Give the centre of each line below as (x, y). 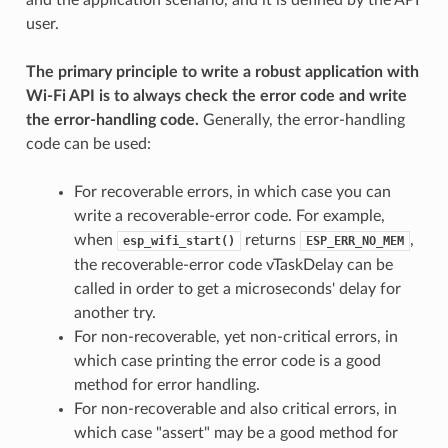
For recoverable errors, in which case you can (232, 191)
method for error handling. (166, 384)
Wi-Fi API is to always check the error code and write (216, 95)
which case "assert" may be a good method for (235, 432)
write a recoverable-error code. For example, (229, 215)
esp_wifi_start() (178, 240)
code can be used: (88, 143)
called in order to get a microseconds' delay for (237, 288)
